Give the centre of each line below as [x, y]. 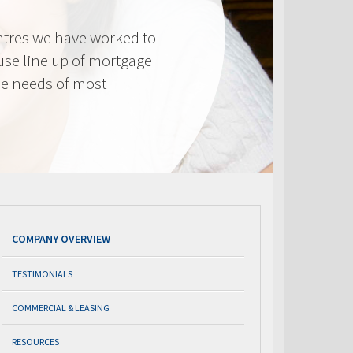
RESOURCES [35, 342]
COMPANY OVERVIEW [61, 239]
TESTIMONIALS [42, 274]
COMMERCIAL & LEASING [61, 308]
